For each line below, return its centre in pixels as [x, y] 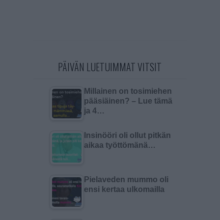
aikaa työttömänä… [120, 145]
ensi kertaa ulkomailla [124, 189]
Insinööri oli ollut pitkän [127, 135]
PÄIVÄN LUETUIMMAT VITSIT [110, 67]
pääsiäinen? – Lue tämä [128, 101]
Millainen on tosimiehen [128, 91]
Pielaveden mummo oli [126, 179]
